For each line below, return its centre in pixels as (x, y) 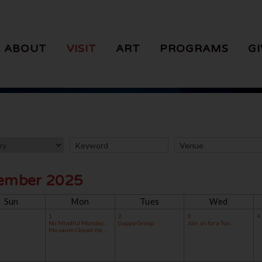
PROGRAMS (194, 49)
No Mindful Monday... (78, 223)
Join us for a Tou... (211, 223)
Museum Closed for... (77, 230)
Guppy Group (136, 223)
